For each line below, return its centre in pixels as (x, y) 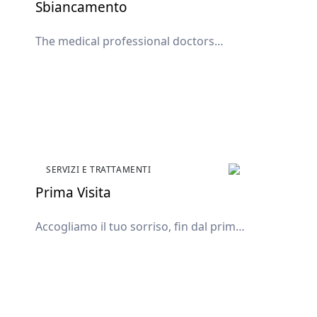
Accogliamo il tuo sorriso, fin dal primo (139, 226)
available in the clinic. (92, 58)
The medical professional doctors (125, 41)
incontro (58, 243)
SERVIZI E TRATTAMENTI (99, 169)
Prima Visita (73, 192)
